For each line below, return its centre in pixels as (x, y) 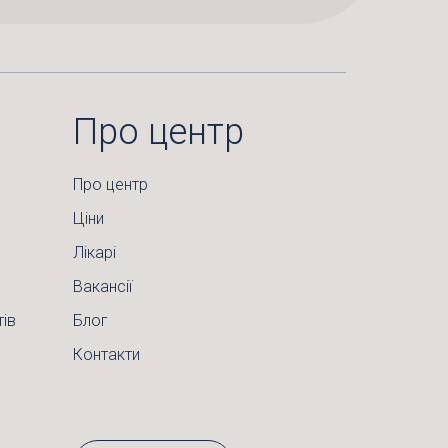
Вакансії (102, 286)
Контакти (106, 354)
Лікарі (94, 252)
